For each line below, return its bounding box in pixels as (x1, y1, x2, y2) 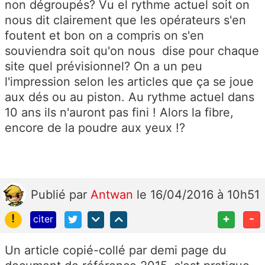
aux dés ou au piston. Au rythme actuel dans (5, 90, 254, 105)
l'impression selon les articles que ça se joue (5, 75, 254, 89)
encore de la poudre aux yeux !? (5, 121, 185, 135)
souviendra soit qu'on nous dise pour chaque (5, 44, 259, 59)
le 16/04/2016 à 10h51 (137, 188, 260, 202)
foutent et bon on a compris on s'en (5, 28, 204, 43)
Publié (31, 188, 69, 202)
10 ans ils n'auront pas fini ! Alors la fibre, (5, 105, 234, 120)
